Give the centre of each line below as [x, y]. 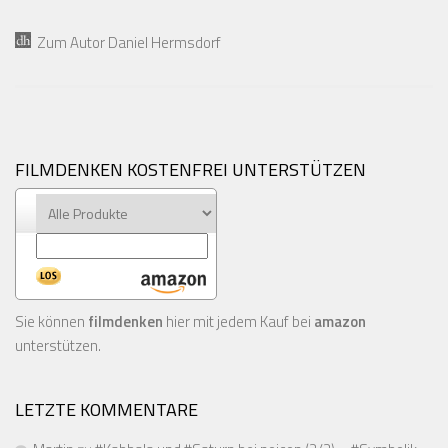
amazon [340, 321]
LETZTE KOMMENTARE [106, 409]
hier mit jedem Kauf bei [238, 321]
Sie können [51, 321]
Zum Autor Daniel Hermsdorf [126, 42]
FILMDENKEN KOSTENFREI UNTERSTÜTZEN [190, 169]
